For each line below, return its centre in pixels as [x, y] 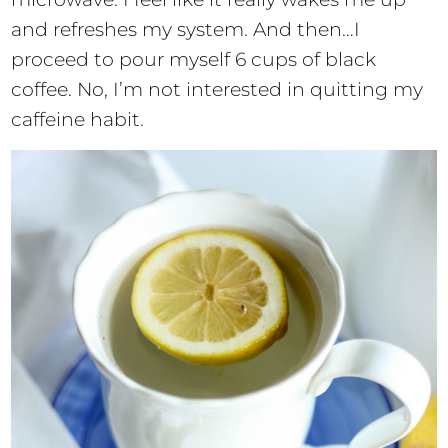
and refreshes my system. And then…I [186, 30]
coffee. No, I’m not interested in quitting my [217, 90]
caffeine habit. [78, 120]
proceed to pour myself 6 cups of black [194, 60]
